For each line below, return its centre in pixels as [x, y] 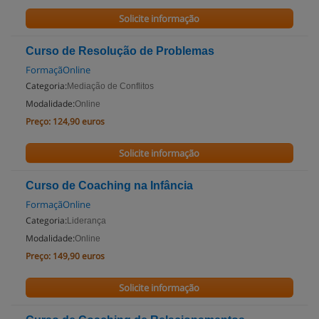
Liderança [87, 221]
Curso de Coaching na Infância [109, 185]
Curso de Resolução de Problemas [120, 51]
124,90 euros [79, 121]
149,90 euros [79, 256]
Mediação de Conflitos [110, 86]
